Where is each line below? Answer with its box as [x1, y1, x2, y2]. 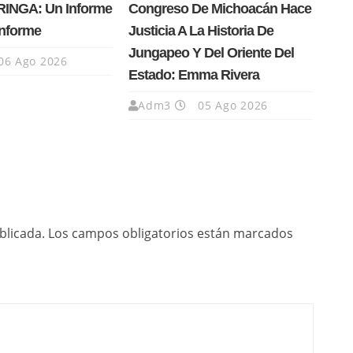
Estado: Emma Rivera [128, 67, 259, 84]
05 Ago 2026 [194, 98, 269, 113]
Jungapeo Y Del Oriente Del [128, 45, 294, 61]
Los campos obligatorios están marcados [48, 225, 293, 243]
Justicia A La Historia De [128, 23, 273, 39]
